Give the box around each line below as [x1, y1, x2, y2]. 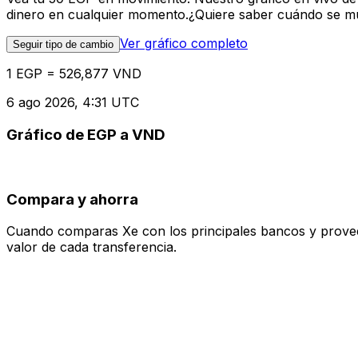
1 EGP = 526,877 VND [6, 66, 141, 82]
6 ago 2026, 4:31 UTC [6, 94, 139, 111]
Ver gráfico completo [120, 35, 248, 52]
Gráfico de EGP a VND [6, 125, 165, 145]
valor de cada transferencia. [6, 239, 177, 256]
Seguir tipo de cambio [13, 38, 113, 51]
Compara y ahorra [6, 189, 138, 209]
